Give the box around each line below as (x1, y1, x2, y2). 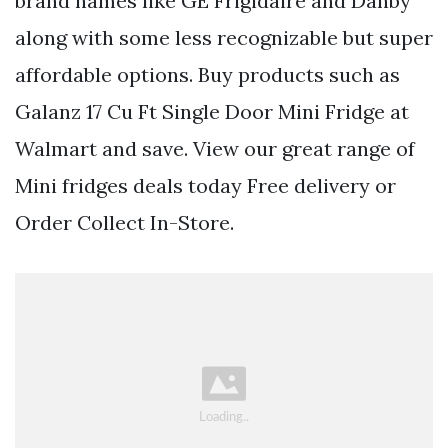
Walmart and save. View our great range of (15, 136, 415, 162)
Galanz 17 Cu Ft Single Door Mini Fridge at (15, 99, 409, 125)
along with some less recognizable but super (15, 25, 433, 51)
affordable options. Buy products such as (15, 62, 400, 88)
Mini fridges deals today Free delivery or (15, 173, 396, 199)
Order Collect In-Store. (15, 210, 234, 236)
